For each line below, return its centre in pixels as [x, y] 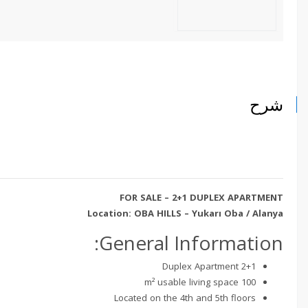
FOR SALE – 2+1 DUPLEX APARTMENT [201, 197]
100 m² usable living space [249, 282]
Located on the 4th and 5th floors [185, 297]
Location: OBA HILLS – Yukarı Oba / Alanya [185, 213]
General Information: [191, 242]
